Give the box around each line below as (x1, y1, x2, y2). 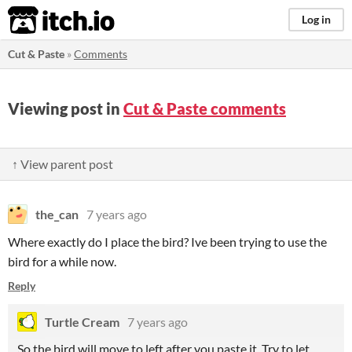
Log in (302, 13, 331, 26)
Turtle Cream (45, 314, 119, 329)
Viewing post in (8, 99, 123, 118)
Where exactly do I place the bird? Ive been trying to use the (8, 234, 327, 249)
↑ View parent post (12, 156, 113, 171)
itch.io (7, 5, 76, 36)
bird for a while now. (8, 254, 119, 269)
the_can (35, 207, 79, 222)
